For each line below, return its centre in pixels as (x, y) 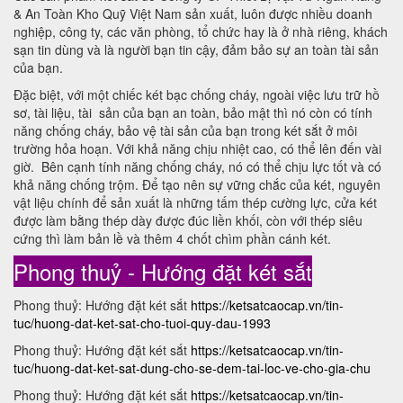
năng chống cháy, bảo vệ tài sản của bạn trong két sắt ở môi (185, 131)
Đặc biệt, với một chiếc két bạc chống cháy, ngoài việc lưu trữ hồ (197, 95)
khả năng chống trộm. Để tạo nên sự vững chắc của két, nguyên (197, 185)
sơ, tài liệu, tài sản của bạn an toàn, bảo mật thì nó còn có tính (193, 113)
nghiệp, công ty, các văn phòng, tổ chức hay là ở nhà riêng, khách (201, 32)
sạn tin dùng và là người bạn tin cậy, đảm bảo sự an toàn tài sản (196, 50)
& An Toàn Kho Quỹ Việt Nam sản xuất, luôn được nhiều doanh (193, 14)
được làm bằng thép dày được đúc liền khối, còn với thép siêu (188, 221)
